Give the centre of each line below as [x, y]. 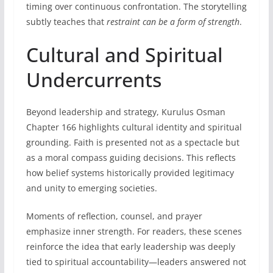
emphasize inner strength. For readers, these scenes [134, 231]
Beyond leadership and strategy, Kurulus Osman [126, 112]
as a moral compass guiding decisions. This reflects [131, 157]
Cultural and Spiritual [124, 54]
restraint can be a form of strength [173, 21]
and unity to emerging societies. [91, 188]
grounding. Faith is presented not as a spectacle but [133, 142]
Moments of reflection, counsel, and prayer [114, 216]
